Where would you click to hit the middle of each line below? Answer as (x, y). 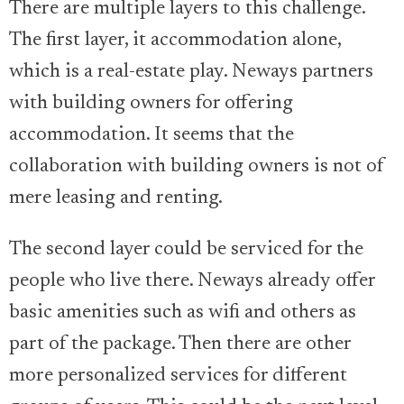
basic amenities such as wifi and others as (183, 312)
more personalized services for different (178, 376)
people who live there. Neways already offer (192, 281)
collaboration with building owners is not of (197, 166)
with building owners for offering (151, 103)
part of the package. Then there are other (180, 344)
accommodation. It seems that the (151, 135)
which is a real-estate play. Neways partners (191, 72)
